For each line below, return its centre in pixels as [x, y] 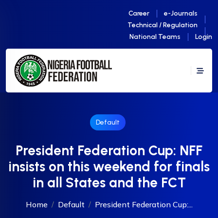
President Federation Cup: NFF [109, 150]
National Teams [155, 37]
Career [139, 13]
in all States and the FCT [109, 182]
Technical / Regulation [163, 25]
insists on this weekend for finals [109, 166]
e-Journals [181, 13]
